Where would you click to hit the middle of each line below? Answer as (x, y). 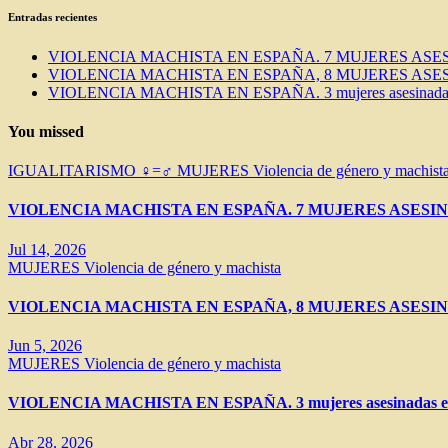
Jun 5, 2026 (45, 346)
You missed (46, 131)
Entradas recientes (52, 16)
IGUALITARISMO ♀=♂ (92, 171)
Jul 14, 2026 (47, 249)
